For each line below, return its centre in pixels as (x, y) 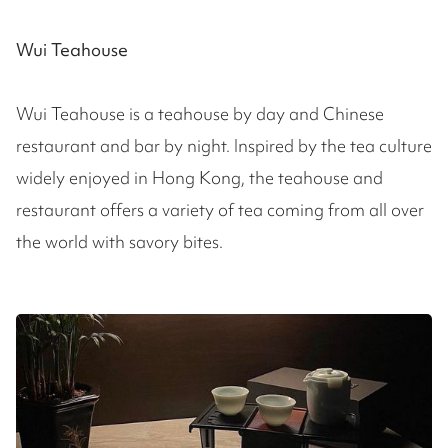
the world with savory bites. (119, 241)
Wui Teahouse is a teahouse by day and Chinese (200, 113)
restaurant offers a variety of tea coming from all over (220, 209)
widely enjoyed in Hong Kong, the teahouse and (199, 177)
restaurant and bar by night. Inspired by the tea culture (224, 145)
